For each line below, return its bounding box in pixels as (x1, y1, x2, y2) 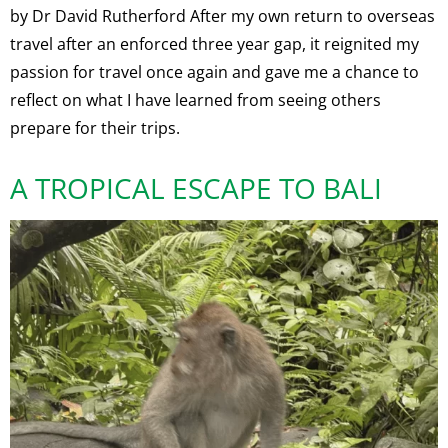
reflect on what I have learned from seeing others (10, 89, 381, 112)
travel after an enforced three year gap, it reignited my (10, 33, 419, 56)
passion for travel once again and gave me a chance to (10, 61, 419, 84)
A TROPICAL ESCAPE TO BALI (10, 169, 382, 208)
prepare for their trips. (10, 117, 180, 140)
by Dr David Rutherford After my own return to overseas (10, 5, 435, 28)
